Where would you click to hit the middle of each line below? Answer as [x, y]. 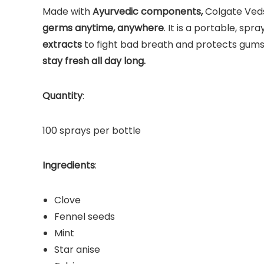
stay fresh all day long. [94, 61]
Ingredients [69, 165]
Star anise [77, 249]
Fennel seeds [85, 216]
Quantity [62, 95]
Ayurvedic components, [146, 11]
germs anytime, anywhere [103, 28]
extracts [62, 44]
